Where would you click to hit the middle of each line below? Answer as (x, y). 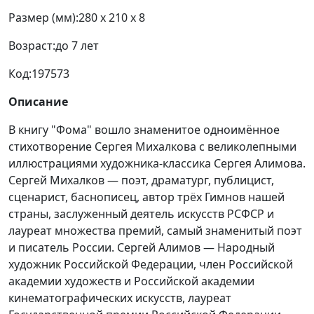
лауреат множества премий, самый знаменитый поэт (155, 231)
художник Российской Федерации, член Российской (151, 265)
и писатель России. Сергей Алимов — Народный (142, 248)
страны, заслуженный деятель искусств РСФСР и (141, 214)
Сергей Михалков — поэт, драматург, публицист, (141, 180)
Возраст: (32, 46)
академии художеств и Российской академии (131, 281)
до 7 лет (77, 46)
